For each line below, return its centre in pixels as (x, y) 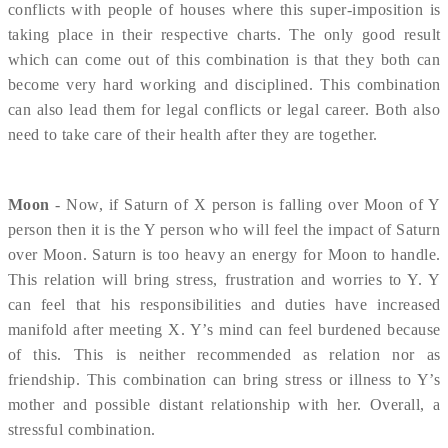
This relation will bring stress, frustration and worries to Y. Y (224, 279)
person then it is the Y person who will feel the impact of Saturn (224, 229)
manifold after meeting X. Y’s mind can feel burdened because (224, 329)
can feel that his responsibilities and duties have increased (224, 304)
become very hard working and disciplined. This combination (224, 84)
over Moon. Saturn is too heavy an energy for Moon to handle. (224, 254)
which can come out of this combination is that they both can (224, 59)
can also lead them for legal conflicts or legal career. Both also (224, 109)
